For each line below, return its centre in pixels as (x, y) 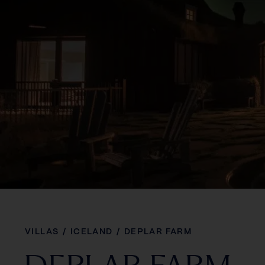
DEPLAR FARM (158, 232)
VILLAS (42, 232)
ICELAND (91, 232)
